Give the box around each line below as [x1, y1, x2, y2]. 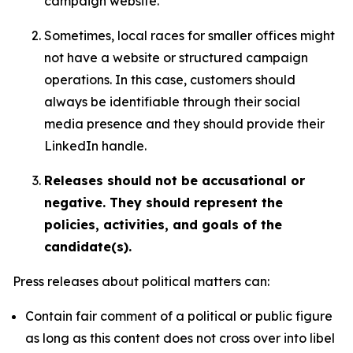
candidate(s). [44, 239, 132, 255]
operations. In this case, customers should [44, 72, 295, 87]
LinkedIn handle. [44, 138, 147, 154]
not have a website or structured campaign [44, 50, 308, 65]
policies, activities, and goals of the [44, 217, 282, 232]
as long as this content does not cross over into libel [25, 330, 335, 346]
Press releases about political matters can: [13, 273, 269, 289]
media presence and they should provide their [44, 116, 325, 132]
